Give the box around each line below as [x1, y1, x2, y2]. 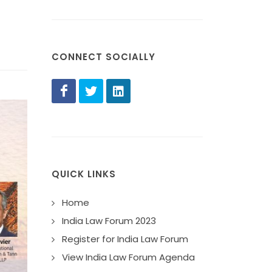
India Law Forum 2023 [62, 214, 156, 227]
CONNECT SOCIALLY [52, 50, 155, 63]
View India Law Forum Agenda [62, 251, 195, 263]
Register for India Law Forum [62, 233, 188, 245]
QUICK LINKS [52, 168, 116, 180]
